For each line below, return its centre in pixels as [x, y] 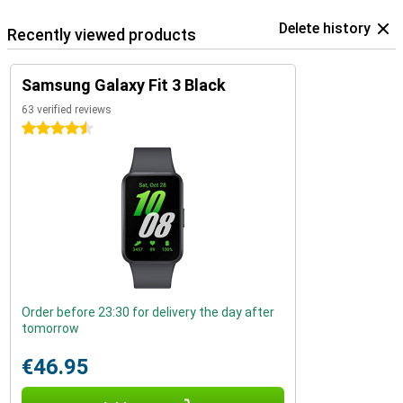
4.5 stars [47, 129]
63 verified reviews [67, 110]
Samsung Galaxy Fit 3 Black [124, 85]
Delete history [325, 28]
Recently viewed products [102, 35]
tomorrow [50, 328]
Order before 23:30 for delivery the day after [148, 312]
